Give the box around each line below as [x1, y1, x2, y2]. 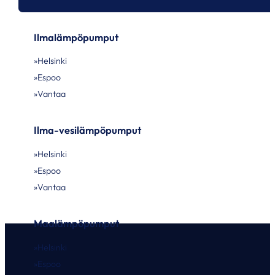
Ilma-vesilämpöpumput [34, 124, 142, 137]
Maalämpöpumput [34, 217, 120, 230]
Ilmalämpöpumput [34, 31, 119, 44]
